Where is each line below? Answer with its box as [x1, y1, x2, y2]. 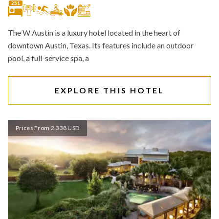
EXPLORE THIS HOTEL [54, 86, 165, 95]
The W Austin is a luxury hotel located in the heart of [8, 28, 180, 37]
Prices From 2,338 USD [16, 124, 80, 131]
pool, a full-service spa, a [8, 53, 89, 63]
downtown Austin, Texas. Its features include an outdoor [8, 41, 194, 50]
